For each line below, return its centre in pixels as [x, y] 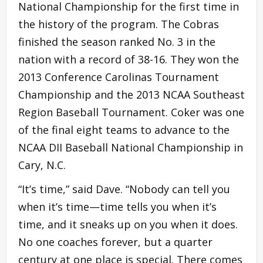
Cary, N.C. [42, 165]
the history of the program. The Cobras [119, 24]
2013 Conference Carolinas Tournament [119, 77]
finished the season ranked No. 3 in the [117, 41]
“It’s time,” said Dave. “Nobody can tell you [124, 189]
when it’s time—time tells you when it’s [117, 206]
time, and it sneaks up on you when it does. [128, 224]
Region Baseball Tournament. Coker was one [131, 112]
